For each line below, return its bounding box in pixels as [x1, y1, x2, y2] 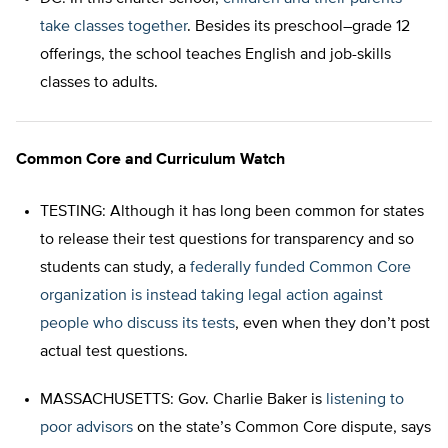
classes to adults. [40, 75, 158, 92]
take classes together [40, 19, 187, 36]
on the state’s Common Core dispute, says [133, 420, 431, 437]
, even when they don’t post [235, 316, 430, 333]
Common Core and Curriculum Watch [16, 152, 285, 169]
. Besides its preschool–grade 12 [187, 19, 410, 36]
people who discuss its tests [40, 316, 235, 333]
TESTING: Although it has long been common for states [40, 204, 424, 221]
